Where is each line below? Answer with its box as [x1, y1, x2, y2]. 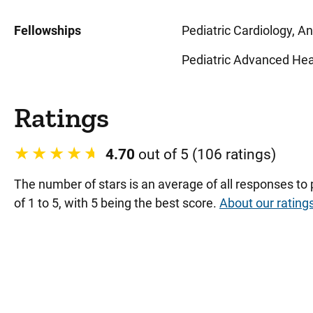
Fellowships [14, 23, 81, 38]
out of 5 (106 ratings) [135, 146, 276, 163]
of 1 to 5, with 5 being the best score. [14, 196, 219, 210]
